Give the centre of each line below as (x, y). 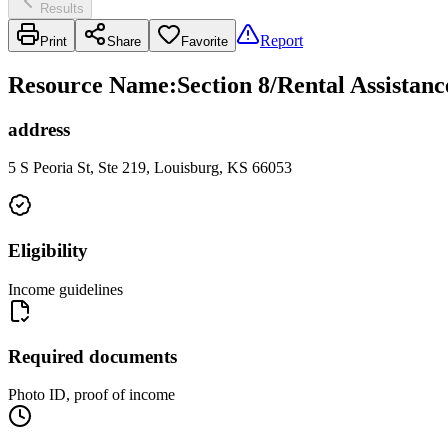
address (39, 129)
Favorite (204, 41)
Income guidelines (65, 289)
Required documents (92, 356)
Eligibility (48, 251)
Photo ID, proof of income (91, 395)
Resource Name (88, 84)
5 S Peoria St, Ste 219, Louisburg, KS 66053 (150, 168)
